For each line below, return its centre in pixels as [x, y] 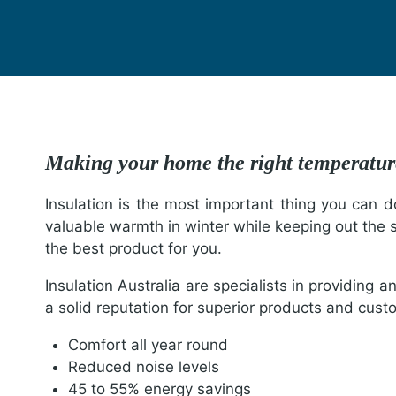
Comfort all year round [148, 344]
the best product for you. [133, 248]
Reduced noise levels [143, 366]
